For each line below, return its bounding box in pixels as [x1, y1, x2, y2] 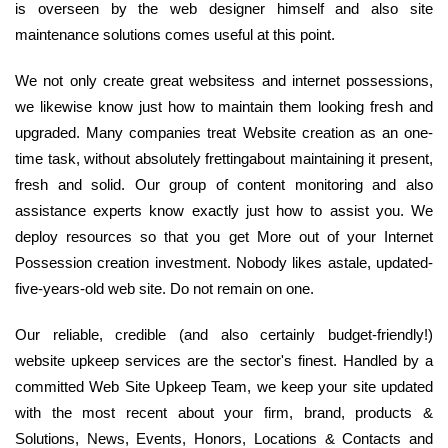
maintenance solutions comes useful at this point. [15, 26, 335, 44]
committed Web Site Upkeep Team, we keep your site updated [15, 378, 433, 396]
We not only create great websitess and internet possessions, [15, 72, 433, 90]
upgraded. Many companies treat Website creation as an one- [15, 124, 433, 142]
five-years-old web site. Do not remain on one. [15, 280, 314, 298]
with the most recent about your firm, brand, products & [15, 404, 433, 422]
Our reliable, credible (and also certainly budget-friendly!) [15, 326, 433, 344]
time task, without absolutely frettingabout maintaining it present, [15, 150, 433, 168]
